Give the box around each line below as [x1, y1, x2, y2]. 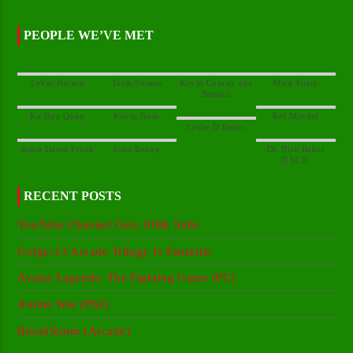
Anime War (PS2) [17, 298, 110, 311]
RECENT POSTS [24, 189, 122, 203]
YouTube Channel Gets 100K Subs [17, 218, 199, 232]
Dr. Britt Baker [266, 144, 325, 154]
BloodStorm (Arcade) [17, 324, 130, 337]
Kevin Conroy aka [180, 78, 253, 88]
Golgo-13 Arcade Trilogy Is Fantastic [17, 244, 213, 258]
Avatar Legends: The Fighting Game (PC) [17, 271, 236, 284]
